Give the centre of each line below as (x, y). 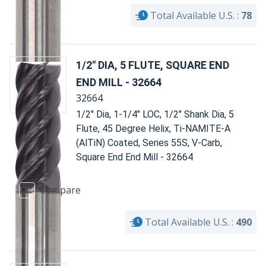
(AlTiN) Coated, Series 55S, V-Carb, (149, 142)
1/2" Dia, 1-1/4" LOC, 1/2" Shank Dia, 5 (155, 114)
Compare (60, 190)
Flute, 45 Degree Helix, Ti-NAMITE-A (153, 128)
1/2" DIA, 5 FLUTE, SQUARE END (153, 65)
